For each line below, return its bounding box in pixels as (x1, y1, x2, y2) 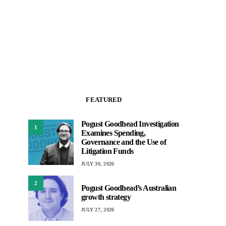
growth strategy (81, 192, 131, 201)
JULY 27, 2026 (81, 206, 115, 212)
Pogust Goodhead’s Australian (81, 183, 177, 192)
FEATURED (86, 96, 122, 103)
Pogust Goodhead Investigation (81, 120, 179, 128)
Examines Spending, (81, 129, 146, 137)
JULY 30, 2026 (81, 161, 115, 166)
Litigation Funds (81, 147, 134, 155)
